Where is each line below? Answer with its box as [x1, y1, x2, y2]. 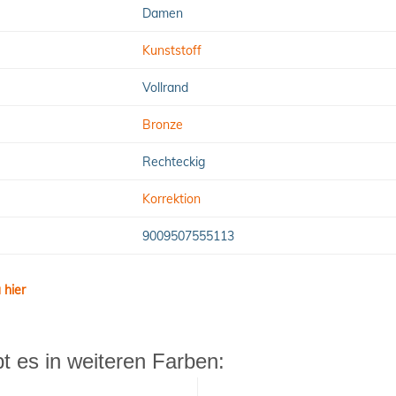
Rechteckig [141, 153, 205, 170]
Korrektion [141, 190, 201, 207]
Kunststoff [141, 42, 202, 58]
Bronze [141, 116, 183, 133]
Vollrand [141, 79, 188, 95]
